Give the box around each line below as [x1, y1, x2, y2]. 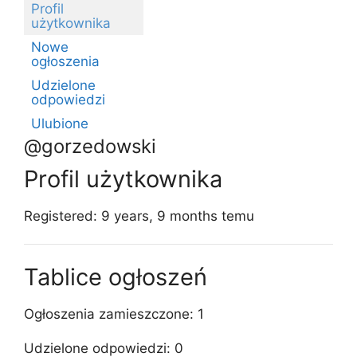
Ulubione [31, 116, 88, 131]
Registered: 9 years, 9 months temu [24, 208, 254, 224]
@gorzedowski [24, 135, 156, 158]
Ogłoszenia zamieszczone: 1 [24, 305, 204, 322]
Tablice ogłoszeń [24, 262, 207, 291]
